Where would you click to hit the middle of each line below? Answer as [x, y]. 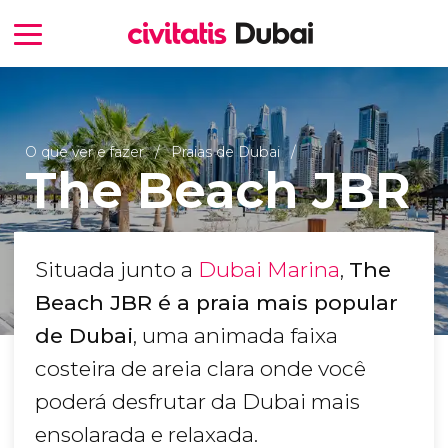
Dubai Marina [269, 270]
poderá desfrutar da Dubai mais [197, 402]
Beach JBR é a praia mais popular [216, 303]
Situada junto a [116, 270]
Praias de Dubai [225, 151]
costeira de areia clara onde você [200, 369]
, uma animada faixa [235, 336]
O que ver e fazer [84, 151]
